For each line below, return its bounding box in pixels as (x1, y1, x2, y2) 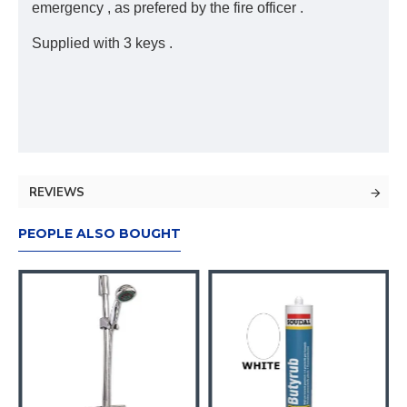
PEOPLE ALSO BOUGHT (18, 225, 181, 242)
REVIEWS (29, 184, 84, 201)
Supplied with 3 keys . (32, 35, 173, 51)
